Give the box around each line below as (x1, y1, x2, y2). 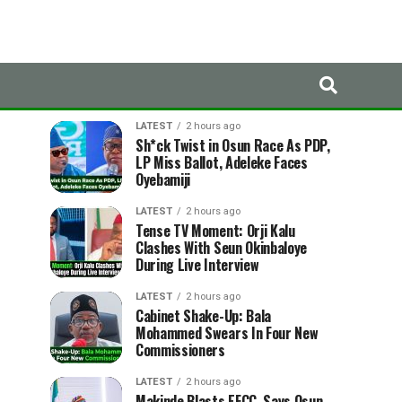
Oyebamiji (135, 169, 191, 190)
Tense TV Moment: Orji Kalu (135, 220, 295, 241)
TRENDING (200, 82, 283, 100)
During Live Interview (135, 254, 259, 275)
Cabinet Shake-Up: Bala (135, 305, 271, 327)
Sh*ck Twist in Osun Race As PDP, (135, 135, 330, 156)
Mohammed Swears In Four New (135, 322, 319, 344)
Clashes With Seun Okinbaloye (135, 237, 308, 258)
